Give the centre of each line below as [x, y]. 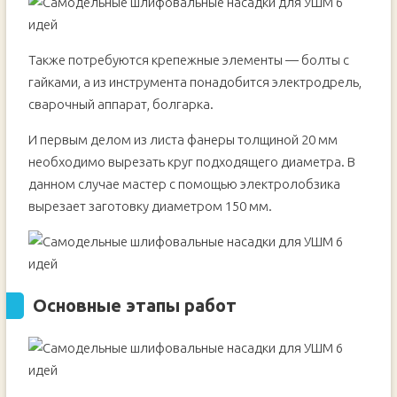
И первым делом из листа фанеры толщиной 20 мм [183, 140]
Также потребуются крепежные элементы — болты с [188, 60]
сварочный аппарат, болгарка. [121, 104]
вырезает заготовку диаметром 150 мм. [150, 206]
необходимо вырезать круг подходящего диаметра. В [191, 162]
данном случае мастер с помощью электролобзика [184, 184]
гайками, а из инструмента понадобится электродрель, [195, 82]
